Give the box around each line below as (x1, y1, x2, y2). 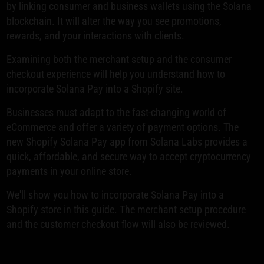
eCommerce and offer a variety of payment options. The (6, 121, 239, 134)
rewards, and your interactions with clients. (6, 29, 185, 42)
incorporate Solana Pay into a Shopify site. (6, 82, 184, 95)
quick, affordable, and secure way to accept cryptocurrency (6, 150, 252, 163)
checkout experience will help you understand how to (6, 68, 226, 81)
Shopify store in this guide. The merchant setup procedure (6, 203, 246, 216)
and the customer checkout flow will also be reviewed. (6, 218, 230, 231)
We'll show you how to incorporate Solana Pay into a (6, 189, 225, 202)
